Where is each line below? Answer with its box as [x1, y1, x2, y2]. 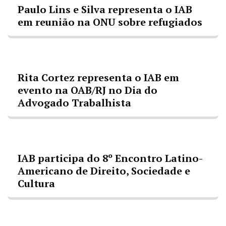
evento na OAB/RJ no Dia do [18, 83, 157, 97]
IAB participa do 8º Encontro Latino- [18, 151, 203, 165]
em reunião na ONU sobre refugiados [18, 15, 202, 29]
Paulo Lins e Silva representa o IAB [18, 3, 192, 16]
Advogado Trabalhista [18, 96, 131, 109]
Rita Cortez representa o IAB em [18, 71, 179, 84]
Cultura [18, 177, 55, 190]
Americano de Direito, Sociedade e [18, 164, 190, 178]
